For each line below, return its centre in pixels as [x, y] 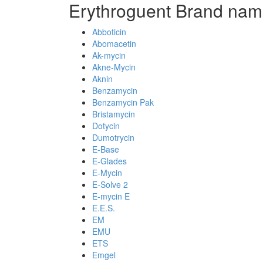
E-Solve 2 [110, 184]
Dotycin [106, 126]
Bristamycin [114, 114]
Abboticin [109, 32]
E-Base [106, 149]
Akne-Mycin [114, 67]
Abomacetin [114, 43]
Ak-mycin [109, 55]
